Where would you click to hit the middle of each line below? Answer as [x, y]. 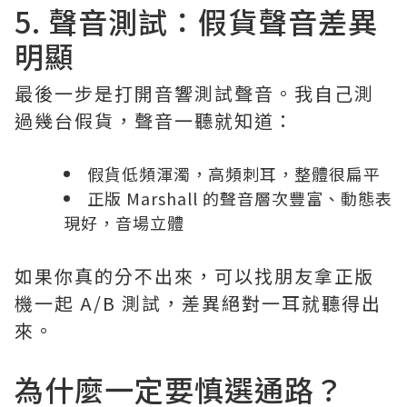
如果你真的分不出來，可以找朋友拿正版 [194, 275]
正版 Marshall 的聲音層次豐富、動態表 [240, 198]
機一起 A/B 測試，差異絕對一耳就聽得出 [198, 303]
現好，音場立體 [124, 222]
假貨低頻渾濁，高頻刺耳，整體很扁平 [234, 173]
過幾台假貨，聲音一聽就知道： [154, 120]
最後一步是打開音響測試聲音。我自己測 [194, 93]
